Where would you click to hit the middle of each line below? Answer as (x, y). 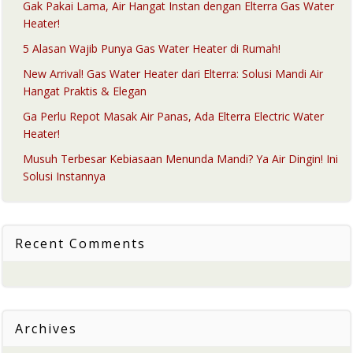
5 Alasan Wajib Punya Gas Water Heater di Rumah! (152, 48)
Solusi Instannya (64, 176)
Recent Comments (80, 243)
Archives (46, 329)
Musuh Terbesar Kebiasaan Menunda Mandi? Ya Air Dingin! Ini (180, 159)
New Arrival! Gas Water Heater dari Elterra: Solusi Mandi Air (173, 74)
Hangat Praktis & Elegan (85, 91)
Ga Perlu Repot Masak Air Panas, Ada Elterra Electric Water (173, 116)
